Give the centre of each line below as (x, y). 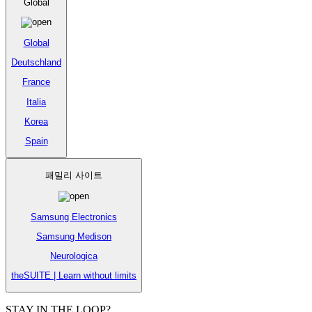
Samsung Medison (74, 236)
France (36, 82)
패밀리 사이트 (74, 175)
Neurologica (74, 256)
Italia (36, 102)
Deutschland (36, 62)
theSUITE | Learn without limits (74, 276)
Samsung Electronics (74, 217)
